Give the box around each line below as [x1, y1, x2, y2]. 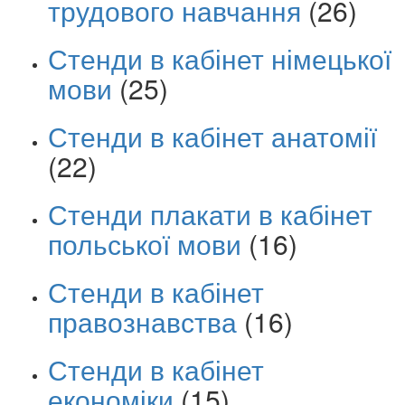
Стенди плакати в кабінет [48, 193, 372, 233]
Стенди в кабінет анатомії [48, 116, 377, 155]
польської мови [48, 223, 241, 263]
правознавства [48, 301, 237, 341]
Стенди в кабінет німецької [48, 38, 391, 78]
